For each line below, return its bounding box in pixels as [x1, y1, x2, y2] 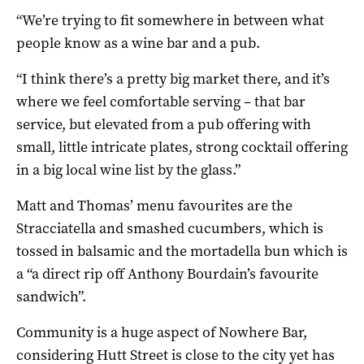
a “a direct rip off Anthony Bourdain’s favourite [16, 263, 318, 284]
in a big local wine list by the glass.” [16, 159, 240, 180]
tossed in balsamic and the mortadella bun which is [16, 240, 348, 261]
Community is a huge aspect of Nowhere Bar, [16, 322, 307, 342]
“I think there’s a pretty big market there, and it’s [16, 68, 330, 89]
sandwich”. [16, 286, 86, 306]
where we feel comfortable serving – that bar [16, 91, 305, 111]
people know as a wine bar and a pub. [16, 32, 260, 53]
